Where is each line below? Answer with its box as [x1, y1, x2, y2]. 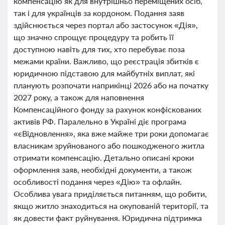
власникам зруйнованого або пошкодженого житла [14, 141, 204, 150]
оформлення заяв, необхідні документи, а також [14, 165, 192, 174]
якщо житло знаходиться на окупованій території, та [14, 201, 208, 210]
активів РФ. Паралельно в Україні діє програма [14, 117, 186, 126]
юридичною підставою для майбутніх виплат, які [14, 68, 195, 78]
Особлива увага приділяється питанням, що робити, [14, 189, 207, 198]
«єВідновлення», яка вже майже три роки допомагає [14, 129, 209, 138]
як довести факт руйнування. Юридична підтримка [14, 213, 202, 222]
